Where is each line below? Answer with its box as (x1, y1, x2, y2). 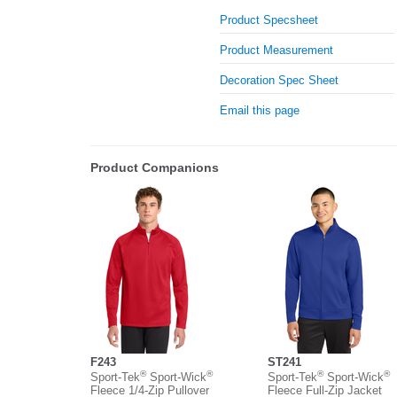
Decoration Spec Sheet (220, 74, 339, 88)
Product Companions (90, 160, 219, 175)
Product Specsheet (220, 13, 319, 27)
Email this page (220, 104, 300, 118)
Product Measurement (220, 43, 334, 58)
